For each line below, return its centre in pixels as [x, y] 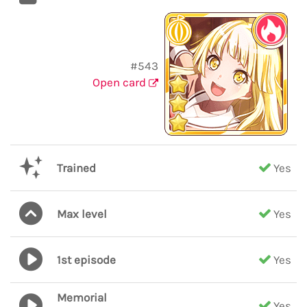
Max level [82, 214]
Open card [121, 82]
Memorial [82, 297]
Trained [76, 168]
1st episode [86, 260]
